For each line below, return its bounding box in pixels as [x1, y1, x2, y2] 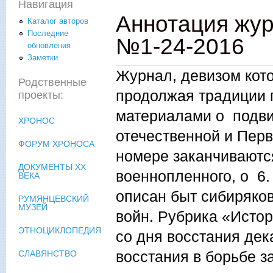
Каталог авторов [27, 16, 88, 26]
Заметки [27, 53, 58, 63]
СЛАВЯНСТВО [18, 249, 77, 259]
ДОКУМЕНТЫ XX [18, 162, 86, 172]
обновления [27, 41, 71, 51]
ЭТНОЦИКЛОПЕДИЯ [18, 225, 101, 236]
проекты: [18, 89, 63, 102]
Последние [27, 29, 68, 38]
